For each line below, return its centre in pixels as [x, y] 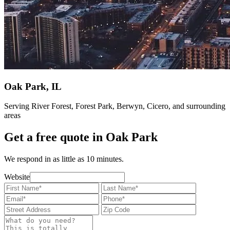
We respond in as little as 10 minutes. [64, 159]
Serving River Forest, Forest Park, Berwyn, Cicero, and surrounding [115, 106]
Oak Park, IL [33, 86]
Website [17, 177]
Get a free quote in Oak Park [81, 137]
